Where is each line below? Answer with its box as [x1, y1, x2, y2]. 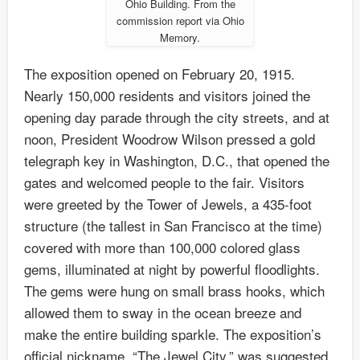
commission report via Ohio [116, 12, 244, 28]
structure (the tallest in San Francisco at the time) [24, 215, 322, 235]
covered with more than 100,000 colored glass [24, 236, 301, 257]
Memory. [160, 29, 200, 45]
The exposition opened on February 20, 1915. [24, 63, 295, 84]
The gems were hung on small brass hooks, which [24, 280, 325, 301]
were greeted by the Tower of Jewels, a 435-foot [24, 193, 312, 214]
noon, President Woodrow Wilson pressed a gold [24, 128, 315, 149]
